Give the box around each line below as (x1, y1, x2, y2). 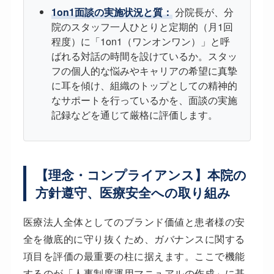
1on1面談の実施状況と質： (51, 5, 172, 20)
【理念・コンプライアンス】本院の (35, 166, 246, 184)
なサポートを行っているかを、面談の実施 (51, 93, 237, 108)
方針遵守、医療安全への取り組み (35, 183, 231, 202)
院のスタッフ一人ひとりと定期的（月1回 (51, 20, 233, 34)
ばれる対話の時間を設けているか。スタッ (51, 49, 237, 64)
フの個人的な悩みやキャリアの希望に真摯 (51, 64, 237, 78)
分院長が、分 (172, 5, 234, 20)
